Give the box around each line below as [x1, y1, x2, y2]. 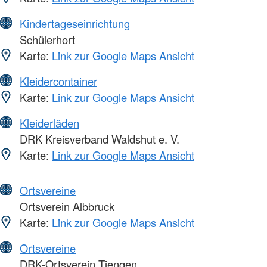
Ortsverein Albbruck [17, 198, 114, 214]
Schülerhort [17, 31, 75, 47]
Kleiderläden [20, 114, 79, 131]
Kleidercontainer [20, 73, 97, 89]
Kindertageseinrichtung [20, 15, 130, 31]
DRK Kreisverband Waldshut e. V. [17, 131, 179, 147]
